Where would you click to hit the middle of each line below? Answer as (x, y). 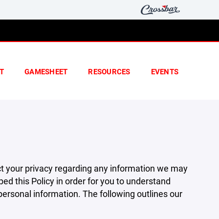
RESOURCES (109, 71)
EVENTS (164, 71)
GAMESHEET (46, 71)
